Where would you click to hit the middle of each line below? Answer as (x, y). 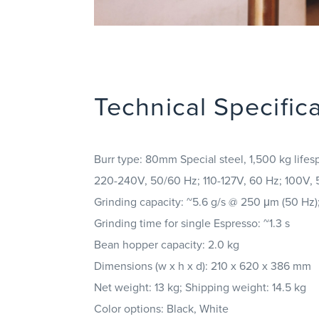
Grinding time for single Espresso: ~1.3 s (192, 223)
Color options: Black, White (161, 309)
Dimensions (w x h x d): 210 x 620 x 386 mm (203, 266)
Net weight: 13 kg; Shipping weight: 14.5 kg (200, 287)
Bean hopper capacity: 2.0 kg (167, 245)
